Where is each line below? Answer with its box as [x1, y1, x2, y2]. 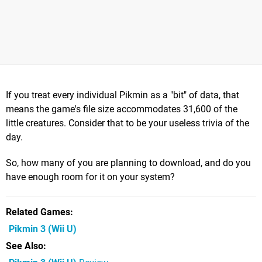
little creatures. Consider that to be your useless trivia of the [6, 117, 249, 129]
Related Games [6, 206, 70, 218]
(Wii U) [46, 223, 77, 235]
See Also [6, 240, 43, 251]
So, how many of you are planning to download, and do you [6, 157, 251, 168]
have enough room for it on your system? [6, 171, 175, 182]
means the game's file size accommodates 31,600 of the [6, 103, 237, 115]
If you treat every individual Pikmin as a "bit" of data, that [6, 89, 239, 101]
